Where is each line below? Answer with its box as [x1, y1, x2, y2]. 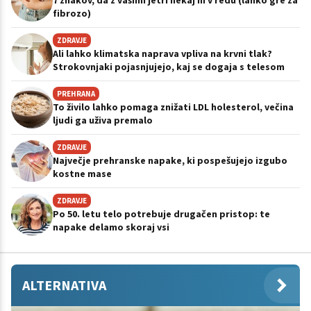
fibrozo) [53, 6, 91, 19]
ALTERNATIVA [22, 276, 106, 294]
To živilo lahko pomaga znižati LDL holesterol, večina [53, 100, 294, 113]
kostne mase [53, 167, 112, 180]
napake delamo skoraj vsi [53, 220, 169, 233]
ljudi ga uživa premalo [53, 113, 153, 126]
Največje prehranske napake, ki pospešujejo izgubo [53, 153, 287, 167]
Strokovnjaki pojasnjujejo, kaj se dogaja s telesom [53, 60, 285, 73]
